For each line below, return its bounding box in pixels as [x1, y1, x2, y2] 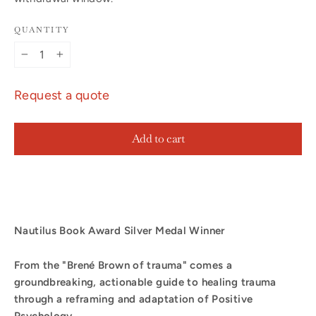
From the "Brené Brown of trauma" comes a [14, 258, 232, 272]
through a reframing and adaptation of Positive [14, 292, 253, 305]
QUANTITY [14, 24, 69, 35]
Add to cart [131, 130, 185, 146]
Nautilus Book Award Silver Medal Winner [14, 224, 225, 237]
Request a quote [14, 87, 110, 103]
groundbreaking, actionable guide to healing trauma [14, 275, 276, 288]
